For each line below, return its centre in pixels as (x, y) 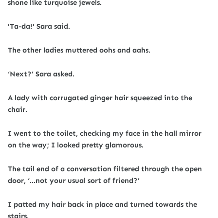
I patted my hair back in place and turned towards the (102, 204)
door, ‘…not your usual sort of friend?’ (74, 181)
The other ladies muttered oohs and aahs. (79, 50)
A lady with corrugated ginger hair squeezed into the (100, 98)
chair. (18, 109)
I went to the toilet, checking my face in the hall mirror (105, 133)
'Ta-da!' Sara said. (39, 26)
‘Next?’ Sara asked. (41, 74)
